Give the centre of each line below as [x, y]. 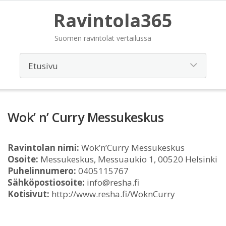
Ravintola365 [113, 20]
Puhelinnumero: [42, 171]
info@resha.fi [112, 182]
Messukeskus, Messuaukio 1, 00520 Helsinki [128, 159]
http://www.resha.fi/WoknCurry [112, 194]
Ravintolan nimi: [43, 148]
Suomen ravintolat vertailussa [103, 38]
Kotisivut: [29, 194]
